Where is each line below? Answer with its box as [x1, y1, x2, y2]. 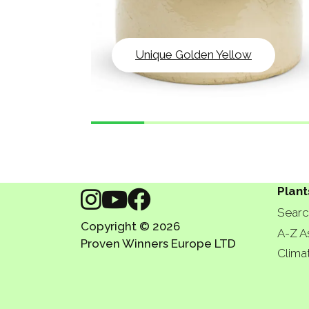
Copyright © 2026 [81, 219, 180, 233]
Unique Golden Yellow [135, 48, 252, 62]
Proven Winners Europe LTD [81, 237, 236, 250]
